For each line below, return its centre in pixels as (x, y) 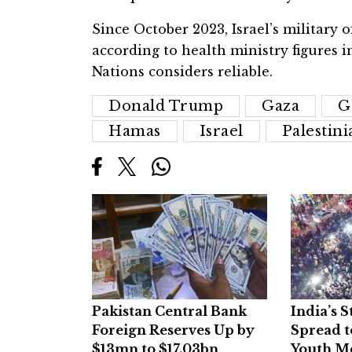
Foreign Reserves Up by (173, 330)
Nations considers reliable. (182, 72)
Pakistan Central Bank (169, 312)
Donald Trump (166, 106)
